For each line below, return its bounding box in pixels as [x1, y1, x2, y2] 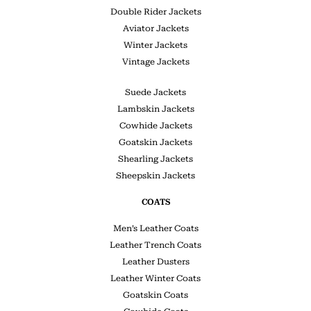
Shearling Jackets [118, 153, 193, 164]
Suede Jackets [125, 87, 186, 97]
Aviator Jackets [122, 23, 189, 33]
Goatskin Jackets [119, 137, 192, 147]
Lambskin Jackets [117, 103, 194, 114]
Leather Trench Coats [110, 239, 201, 250]
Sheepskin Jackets [116, 170, 195, 180]
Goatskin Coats [123, 289, 188, 300]
